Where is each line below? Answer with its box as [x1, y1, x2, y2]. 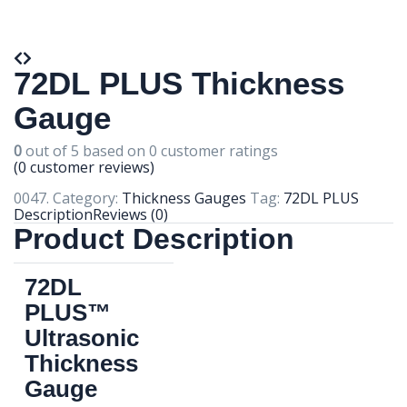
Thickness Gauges [122, 188, 246, 208]
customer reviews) [26, 157, 154, 177]
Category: [53, 188, 118, 208]
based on [79, 141, 149, 161]
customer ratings [157, 141, 278, 161]
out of [22, 141, 71, 161]
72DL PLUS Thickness [14, 65, 344, 101]
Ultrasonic [25, 325, 139, 351]
